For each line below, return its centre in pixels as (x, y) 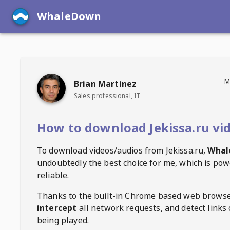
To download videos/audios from (101, 150)
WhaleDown (69, 16)
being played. (63, 220)
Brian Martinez (106, 83)
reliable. (53, 175)
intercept (57, 208)
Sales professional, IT (107, 95)
